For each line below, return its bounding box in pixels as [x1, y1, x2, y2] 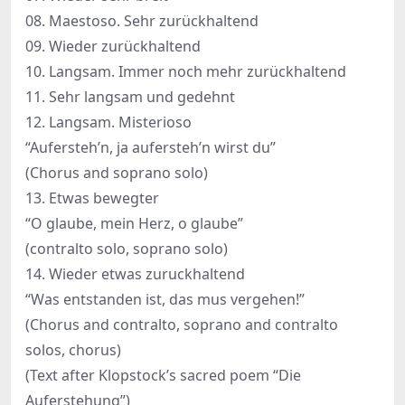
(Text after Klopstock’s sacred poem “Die [25, 365, 301, 386]
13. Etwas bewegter [25, 188, 159, 209]
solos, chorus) [25, 340, 121, 361]
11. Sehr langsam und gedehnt [25, 87, 235, 108]
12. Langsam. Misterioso [25, 112, 192, 133]
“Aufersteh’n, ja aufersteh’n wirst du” [25, 137, 276, 158]
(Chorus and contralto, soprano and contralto [25, 315, 338, 335]
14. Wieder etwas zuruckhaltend [25, 264, 245, 285]
